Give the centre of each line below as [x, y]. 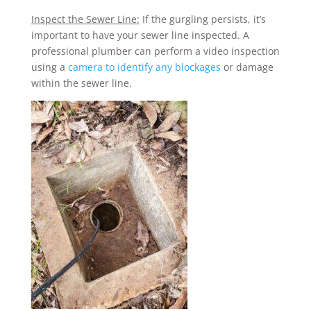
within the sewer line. [81, 83]
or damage [247, 67]
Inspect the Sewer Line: [85, 19]
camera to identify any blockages [144, 67]
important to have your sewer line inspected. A [140, 35]
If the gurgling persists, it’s [202, 19]
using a [49, 67]
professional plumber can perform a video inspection [155, 51]
